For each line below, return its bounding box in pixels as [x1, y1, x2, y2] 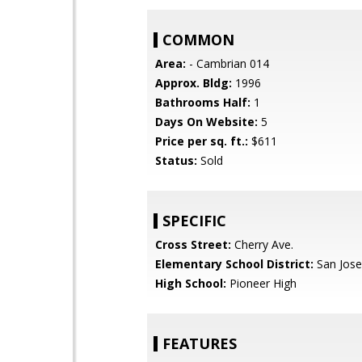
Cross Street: [155, 237, 231, 252]
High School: [155, 276, 226, 291]
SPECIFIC [162, 211, 226, 230]
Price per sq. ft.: [155, 133, 248, 149]
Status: [155, 153, 197, 168]
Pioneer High [226, 276, 297, 291]
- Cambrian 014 [186, 56, 269, 71]
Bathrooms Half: [155, 95, 250, 110]
